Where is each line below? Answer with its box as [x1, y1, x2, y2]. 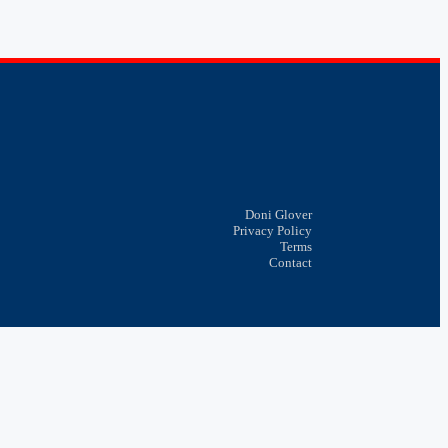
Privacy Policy [233, 223, 312, 239]
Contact [269, 255, 312, 271]
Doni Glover [245, 207, 312, 223]
